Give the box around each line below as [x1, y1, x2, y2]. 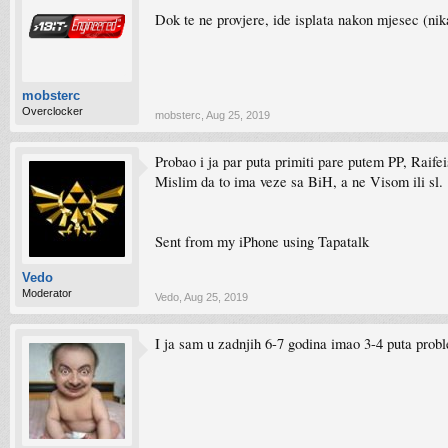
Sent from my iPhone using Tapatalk [155, 232, 369, 251]
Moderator [22, 287, 72, 299]
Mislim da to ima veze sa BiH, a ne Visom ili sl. [155, 172, 443, 191]
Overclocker [22, 105, 83, 117]
